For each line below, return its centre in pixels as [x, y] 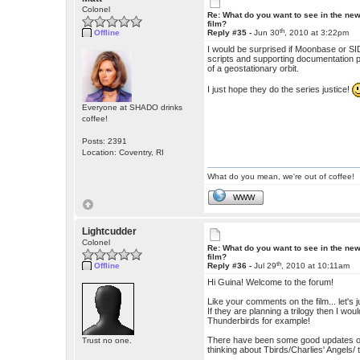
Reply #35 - [231, 33]
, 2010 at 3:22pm [317, 33]
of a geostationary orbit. [254, 69]
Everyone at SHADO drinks [133, 108]
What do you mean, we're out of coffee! [281, 177]
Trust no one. [107, 341]
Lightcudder [110, 232]
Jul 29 [266, 266]
